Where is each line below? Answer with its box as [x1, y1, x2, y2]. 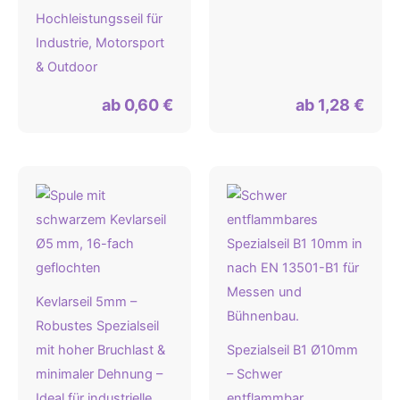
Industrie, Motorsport [36, 35, 164, 52]
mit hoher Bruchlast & [36, 342, 165, 359]
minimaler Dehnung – [36, 366, 162, 383]
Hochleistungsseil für [36, 11, 162, 28]
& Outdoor [36, 59, 97, 76]
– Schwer [227, 366, 282, 383]
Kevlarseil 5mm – [36, 294, 137, 311]
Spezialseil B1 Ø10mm [227, 342, 358, 359]
